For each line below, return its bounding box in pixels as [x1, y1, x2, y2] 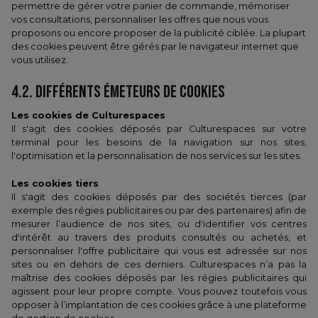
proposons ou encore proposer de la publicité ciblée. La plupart [11, 28, 306, 38]
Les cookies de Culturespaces [11, 110, 165, 121]
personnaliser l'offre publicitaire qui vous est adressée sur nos [11, 246, 307, 256]
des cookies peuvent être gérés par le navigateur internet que [11, 41, 299, 52]
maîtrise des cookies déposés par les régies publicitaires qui [11, 273, 307, 283]
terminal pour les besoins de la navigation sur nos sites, [11, 137, 307, 148]
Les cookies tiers [11, 178, 99, 189]
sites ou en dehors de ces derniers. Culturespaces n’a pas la [11, 259, 307, 270]
